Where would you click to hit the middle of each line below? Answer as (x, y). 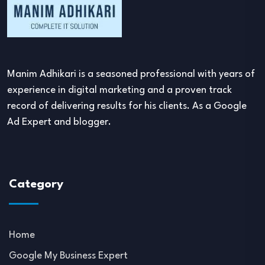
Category (36, 185)
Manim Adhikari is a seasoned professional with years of (131, 74)
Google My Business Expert (68, 256)
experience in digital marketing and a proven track (119, 90)
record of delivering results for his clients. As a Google (127, 106)
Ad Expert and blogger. (59, 122)
